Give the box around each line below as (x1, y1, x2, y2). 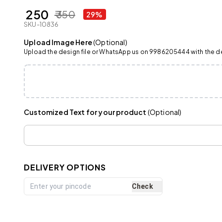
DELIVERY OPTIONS (24, 162, 106, 172)
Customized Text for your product (24, 107, 147, 116)
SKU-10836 (24, 20, 59, 28)
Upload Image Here (24, 38, 92, 47)
